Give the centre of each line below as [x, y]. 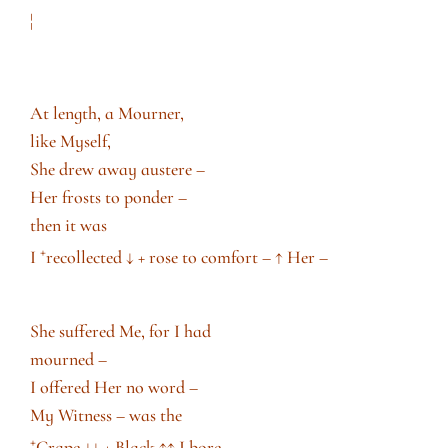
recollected [86, 256]
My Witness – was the [108, 414]
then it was [69, 224]
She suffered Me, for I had [123, 330]
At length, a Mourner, [107, 112]
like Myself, [71, 140]
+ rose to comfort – [205, 256]
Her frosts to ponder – [111, 196]
